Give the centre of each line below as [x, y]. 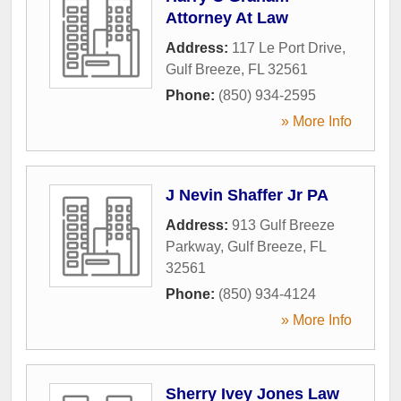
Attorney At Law [227, 17]
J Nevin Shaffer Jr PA [247, 195]
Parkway [193, 246]
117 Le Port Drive [287, 47]
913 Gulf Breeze [283, 225]
